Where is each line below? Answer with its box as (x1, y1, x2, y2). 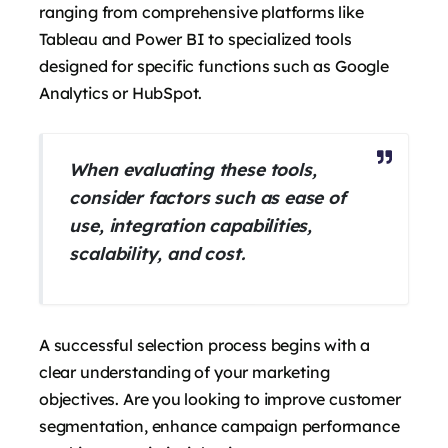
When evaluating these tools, (69, 158, 317, 181)
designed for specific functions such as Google (39, 55, 389, 76)
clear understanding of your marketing (39, 361, 330, 382)
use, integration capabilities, (69, 214, 313, 237)
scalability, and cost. (69, 242, 245, 265)
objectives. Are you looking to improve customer (39, 388, 401, 409)
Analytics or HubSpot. (39, 82, 203, 103)
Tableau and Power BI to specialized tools (39, 28, 352, 49)
